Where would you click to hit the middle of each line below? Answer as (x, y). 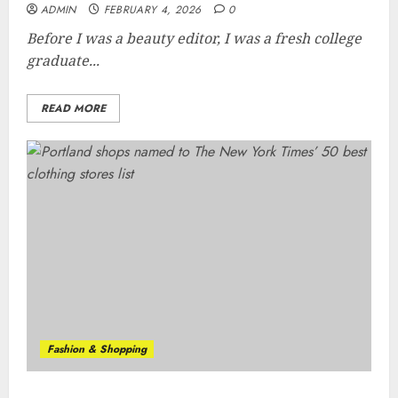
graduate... (63, 60)
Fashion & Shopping (97, 349)
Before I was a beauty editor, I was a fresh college (194, 38)
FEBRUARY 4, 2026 (152, 10)
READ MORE (73, 108)
